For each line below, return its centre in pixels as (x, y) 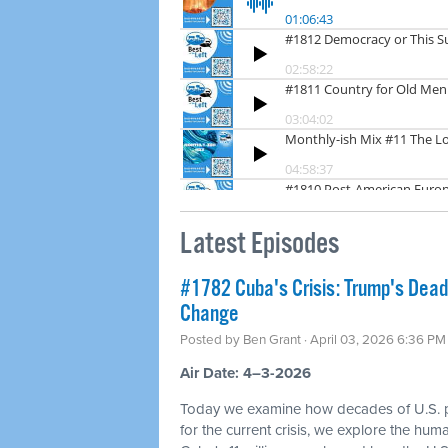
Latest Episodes (259, 244)
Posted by (211, 339)
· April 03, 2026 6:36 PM (373, 339)
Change (209, 314)
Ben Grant (272, 339)
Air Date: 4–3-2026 (245, 372)
